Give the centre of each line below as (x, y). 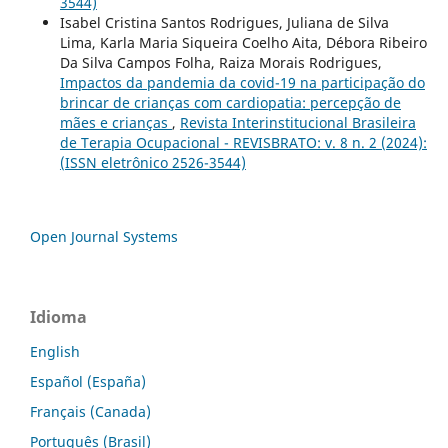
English (55, 351)
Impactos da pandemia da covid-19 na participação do (242, 82)
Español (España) (88, 381)
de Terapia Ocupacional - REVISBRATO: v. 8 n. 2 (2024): (243, 142)
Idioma (58, 316)
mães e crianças (115, 122)
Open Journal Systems (104, 236)
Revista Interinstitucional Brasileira (297, 122)
